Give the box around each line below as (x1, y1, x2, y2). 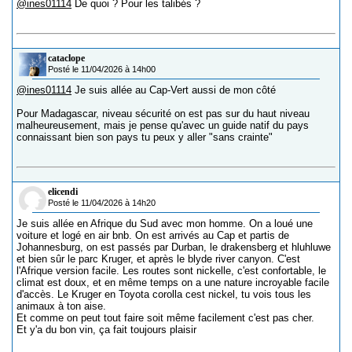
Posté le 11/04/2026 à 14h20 (48, 197, 156, 207)
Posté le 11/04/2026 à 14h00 (48, 64, 156, 74)
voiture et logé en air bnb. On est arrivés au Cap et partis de (16, 229, 289, 241)
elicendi (48, 185, 78, 197)
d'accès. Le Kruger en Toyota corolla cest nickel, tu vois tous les (16, 288, 311, 300)
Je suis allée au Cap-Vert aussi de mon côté (71, 83, 276, 96)
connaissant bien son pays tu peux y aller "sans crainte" (16, 130, 273, 143)
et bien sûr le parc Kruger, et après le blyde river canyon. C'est (16, 252, 300, 265)
